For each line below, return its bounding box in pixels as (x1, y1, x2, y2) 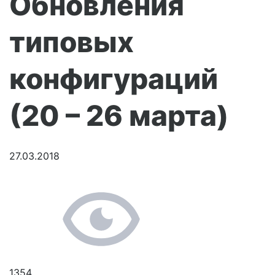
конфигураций (9, 61, 218, 96)
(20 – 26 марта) (9, 98, 229, 133)
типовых (9, 25, 134, 59)
